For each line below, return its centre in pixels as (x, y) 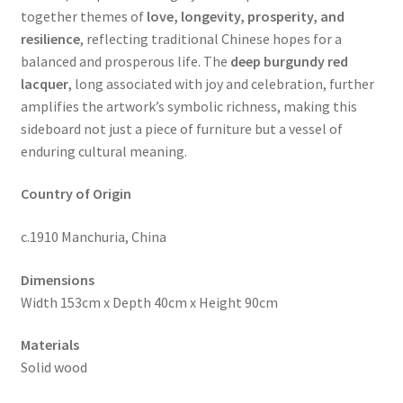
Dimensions (57, 279)
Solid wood (54, 367)
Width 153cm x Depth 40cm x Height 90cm (149, 302)
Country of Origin (76, 194)
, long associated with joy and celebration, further (221, 83)
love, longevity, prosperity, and (245, 16)
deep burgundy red (289, 61)
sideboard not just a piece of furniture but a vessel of (181, 128)
